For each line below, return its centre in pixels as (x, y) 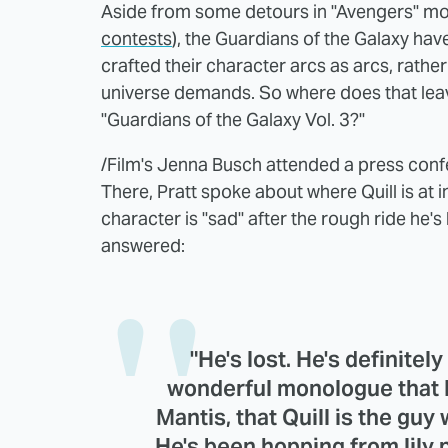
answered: (143, 245)
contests (136, 38)
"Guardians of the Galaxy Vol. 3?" (233, 119)
